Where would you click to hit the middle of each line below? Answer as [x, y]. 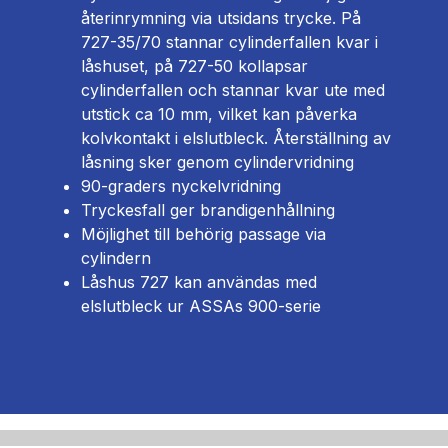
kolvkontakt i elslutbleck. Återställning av [236, 137]
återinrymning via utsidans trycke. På [221, 17]
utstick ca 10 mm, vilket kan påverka [219, 113]
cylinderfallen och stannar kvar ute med [233, 89]
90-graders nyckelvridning [181, 185]
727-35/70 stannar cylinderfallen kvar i [229, 41]
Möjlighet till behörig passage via [203, 233]
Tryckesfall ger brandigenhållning [208, 209]
